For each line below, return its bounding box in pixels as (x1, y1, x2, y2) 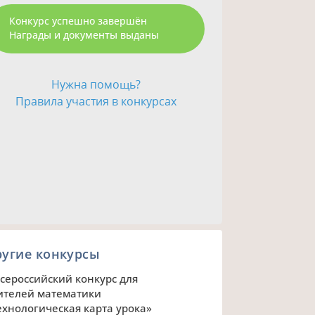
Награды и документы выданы (9, 28, 160, 42)
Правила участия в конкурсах (15, 94, 176, 110)
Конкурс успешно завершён (9, 14, 148, 28)
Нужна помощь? (51, 77, 141, 93)
